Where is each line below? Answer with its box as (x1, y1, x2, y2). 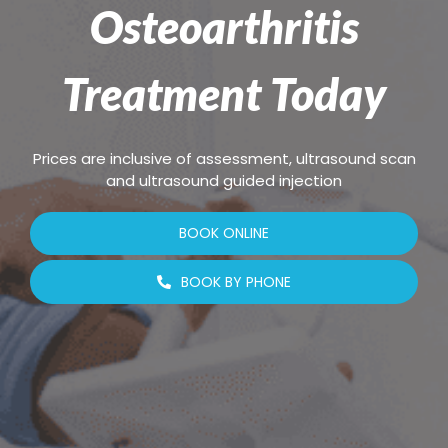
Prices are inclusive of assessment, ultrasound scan (32, 147, 416, 169)
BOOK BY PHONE (181, 271, 291, 292)
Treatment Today (62, 66, 386, 121)
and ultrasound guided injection (106, 169, 342, 191)
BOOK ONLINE (179, 222, 269, 243)
